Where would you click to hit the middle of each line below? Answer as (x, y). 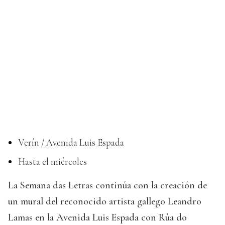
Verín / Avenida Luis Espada (71, 143)
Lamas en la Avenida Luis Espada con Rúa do (97, 218)
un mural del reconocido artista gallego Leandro (105, 202)
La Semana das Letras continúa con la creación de (107, 186)
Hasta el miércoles (52, 162)
